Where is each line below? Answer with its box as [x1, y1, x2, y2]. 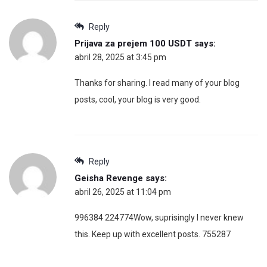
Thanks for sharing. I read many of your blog [74, 78, 240, 88]
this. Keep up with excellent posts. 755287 [74, 229, 231, 240]
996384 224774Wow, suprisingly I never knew [74, 213, 244, 223]
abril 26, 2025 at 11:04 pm [74, 187, 171, 197]
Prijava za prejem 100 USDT [74, 38, 192, 49]
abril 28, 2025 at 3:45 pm [74, 52, 166, 63]
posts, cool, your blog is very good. [74, 95, 201, 105]
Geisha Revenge [74, 173, 143, 184]
